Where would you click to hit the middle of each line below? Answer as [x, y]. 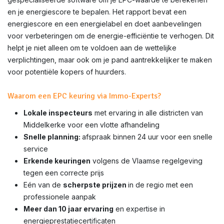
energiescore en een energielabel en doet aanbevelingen [104, 24]
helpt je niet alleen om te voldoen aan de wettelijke [92, 48]
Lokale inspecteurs [58, 113]
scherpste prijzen [95, 185]
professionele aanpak [60, 197]
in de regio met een [160, 185]
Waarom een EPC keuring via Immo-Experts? [84, 96]
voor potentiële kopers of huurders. [67, 72]
